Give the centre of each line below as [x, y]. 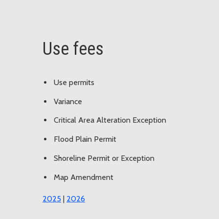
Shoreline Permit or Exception [104, 158]
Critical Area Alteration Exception [110, 120]
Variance [68, 101]
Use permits [74, 82]
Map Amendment [84, 177]
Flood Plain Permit [85, 139]
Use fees [73, 49]
